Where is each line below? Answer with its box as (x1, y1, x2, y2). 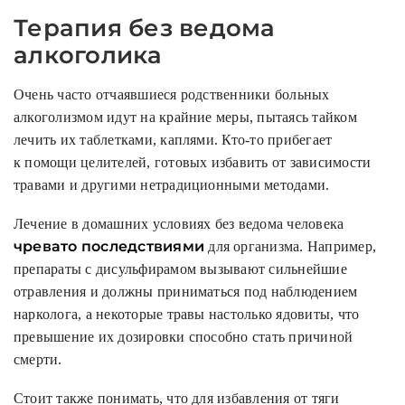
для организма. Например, (204, 239, 377, 255)
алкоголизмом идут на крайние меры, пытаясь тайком (14, 109, 357, 126)
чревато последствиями (14, 238, 205, 256)
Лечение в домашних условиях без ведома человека (14, 216, 344, 232)
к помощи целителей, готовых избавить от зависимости (14, 155, 372, 171)
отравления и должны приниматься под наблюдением (14, 284, 358, 300)
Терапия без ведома (14, 14, 276, 43)
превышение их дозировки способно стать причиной (14, 329, 353, 345)
